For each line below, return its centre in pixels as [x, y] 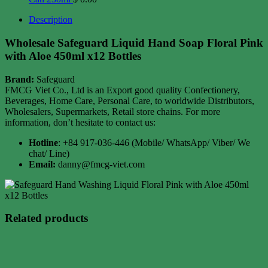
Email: [42, 164]
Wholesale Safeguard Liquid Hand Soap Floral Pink [134, 43]
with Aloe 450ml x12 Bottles [73, 56]
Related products [46, 218]
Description [51, 20]
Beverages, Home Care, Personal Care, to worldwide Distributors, [130, 100]
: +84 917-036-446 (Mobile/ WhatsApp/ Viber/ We [154, 142]
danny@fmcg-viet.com [100, 164]
